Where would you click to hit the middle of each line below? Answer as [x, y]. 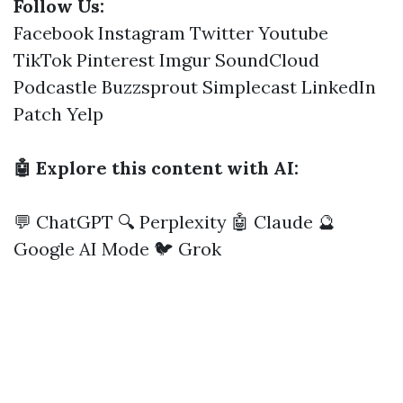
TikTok [43, 60]
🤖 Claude [272, 222]
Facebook [54, 33]
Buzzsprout [150, 87]
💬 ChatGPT [63, 222]
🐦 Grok [188, 249]
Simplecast [250, 87]
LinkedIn [339, 87]
